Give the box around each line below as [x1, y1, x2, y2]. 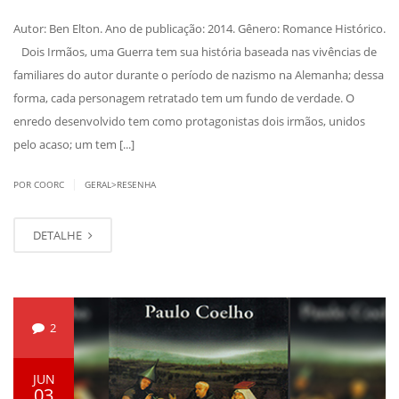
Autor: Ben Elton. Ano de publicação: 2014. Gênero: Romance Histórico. [13, 20, 386, 37]
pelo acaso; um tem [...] [13, 136, 134, 153]
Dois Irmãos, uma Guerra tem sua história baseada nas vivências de [13, 44, 377, 61]
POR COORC [13, 178, 67, 191]
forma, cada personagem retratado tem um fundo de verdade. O [13, 90, 354, 107]
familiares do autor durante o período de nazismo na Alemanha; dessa [13, 67, 384, 84]
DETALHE [33, 227, 85, 244]
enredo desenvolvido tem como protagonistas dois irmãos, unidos [13, 113, 365, 130]
